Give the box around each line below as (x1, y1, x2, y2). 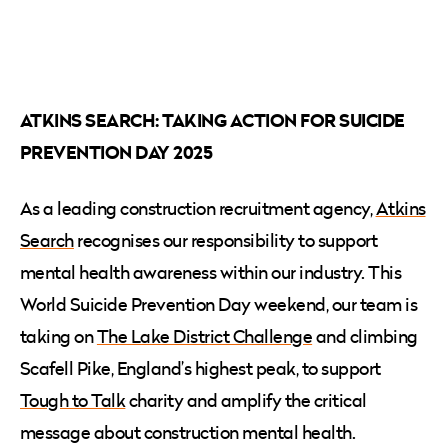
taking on (20, 323, 97, 349)
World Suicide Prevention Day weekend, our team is (20, 291, 418, 317)
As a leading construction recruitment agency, (20, 195, 376, 221)
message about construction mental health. (20, 419, 359, 445)
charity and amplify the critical (125, 387, 367, 413)
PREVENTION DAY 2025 (20, 138, 213, 165)
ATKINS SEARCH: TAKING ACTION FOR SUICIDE (20, 106, 405, 133)
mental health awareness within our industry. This (20, 259, 402, 285)
